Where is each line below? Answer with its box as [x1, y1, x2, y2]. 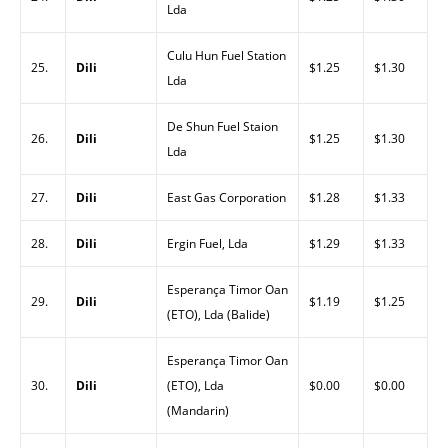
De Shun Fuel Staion [167, 118, 278, 135]
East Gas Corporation [167, 189, 286, 206]
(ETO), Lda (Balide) [167, 306, 270, 323]
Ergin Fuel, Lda [167, 235, 248, 252]
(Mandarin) [167, 402, 229, 419]
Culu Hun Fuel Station [167, 47, 286, 64]
